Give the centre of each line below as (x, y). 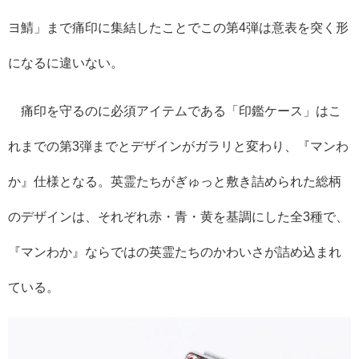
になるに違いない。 (66, 62)
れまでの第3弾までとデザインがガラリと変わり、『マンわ (178, 145)
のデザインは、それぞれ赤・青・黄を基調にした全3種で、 (178, 216)
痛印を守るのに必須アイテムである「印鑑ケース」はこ (175, 110)
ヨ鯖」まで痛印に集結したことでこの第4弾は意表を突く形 (178, 27)
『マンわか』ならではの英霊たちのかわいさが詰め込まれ (175, 251)
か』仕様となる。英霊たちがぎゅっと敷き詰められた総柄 (175, 181)
